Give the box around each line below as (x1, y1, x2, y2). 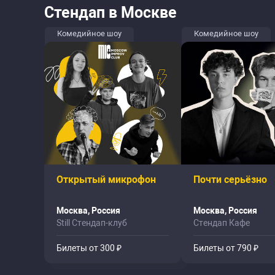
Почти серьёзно (193, 174, 267, 185)
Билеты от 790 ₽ (193, 243, 258, 253)
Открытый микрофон (56, 174, 156, 185)
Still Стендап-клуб (56, 218, 127, 228)
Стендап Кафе (193, 218, 250, 228)
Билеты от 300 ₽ (56, 243, 122, 253)
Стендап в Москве (44, 4, 177, 21)
